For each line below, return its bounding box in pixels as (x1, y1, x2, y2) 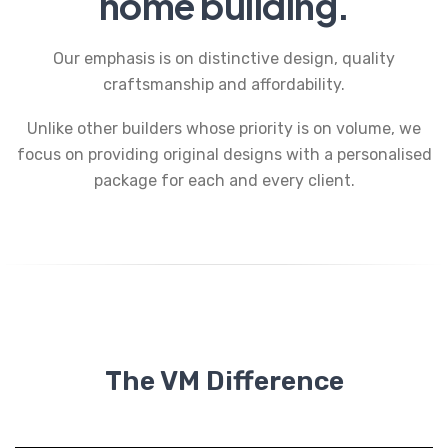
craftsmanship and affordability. (103, 74, 345, 94)
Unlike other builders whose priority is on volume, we (27, 119, 421, 139)
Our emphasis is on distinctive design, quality (53, 48, 395, 68)
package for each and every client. (93, 171, 355, 191)
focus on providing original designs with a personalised (16, 145, 432, 165)
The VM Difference (104, 365, 344, 398)
